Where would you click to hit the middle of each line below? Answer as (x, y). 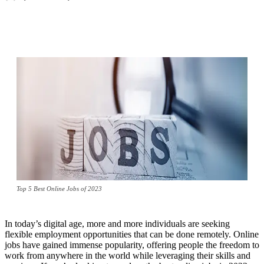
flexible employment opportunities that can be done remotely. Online (132, 235)
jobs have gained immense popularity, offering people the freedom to (132, 245)
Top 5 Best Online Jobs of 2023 (59, 189)
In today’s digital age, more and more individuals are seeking (117, 224)
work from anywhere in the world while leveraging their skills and (128, 256)
